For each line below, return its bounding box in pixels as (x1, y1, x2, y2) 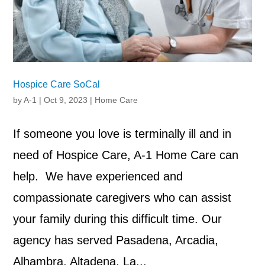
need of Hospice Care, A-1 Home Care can (13, 148, 239, 162)
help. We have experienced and (13, 170, 183, 183)
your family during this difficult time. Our (13, 212, 222, 226)
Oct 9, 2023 (44, 95, 88, 105)
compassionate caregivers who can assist (13, 191, 232, 205)
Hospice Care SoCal (13, 79, 101, 90)
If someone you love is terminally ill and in (13, 127, 232, 141)
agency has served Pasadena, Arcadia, (13, 234, 219, 247)
